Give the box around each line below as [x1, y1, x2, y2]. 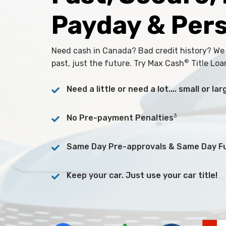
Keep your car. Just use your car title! [67, 170, 217, 180]
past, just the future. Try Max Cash [51, 58, 184, 68]
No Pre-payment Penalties [67, 112, 174, 123]
